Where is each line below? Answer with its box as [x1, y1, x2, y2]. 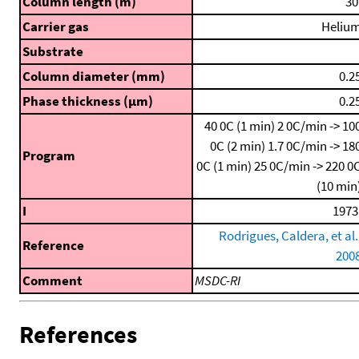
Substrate [22, 42, 83, 60]
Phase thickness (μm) [22, 92, 153, 110]
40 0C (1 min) [204, 117, 277, 135]
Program [22, 147, 75, 164]
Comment [22, 272, 83, 289]
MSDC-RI [195, 272, 240, 289]
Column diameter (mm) [22, 67, 165, 85]
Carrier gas [22, 18, 89, 35]
